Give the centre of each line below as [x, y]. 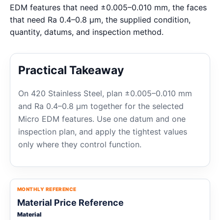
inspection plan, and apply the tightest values [103, 132]
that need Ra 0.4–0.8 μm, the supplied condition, [100, 20]
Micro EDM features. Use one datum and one [102, 119]
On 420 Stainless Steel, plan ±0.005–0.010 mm [105, 93]
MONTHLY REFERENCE [47, 189]
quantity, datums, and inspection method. [87, 32]
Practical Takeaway [71, 70]
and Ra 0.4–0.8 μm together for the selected [101, 106]
